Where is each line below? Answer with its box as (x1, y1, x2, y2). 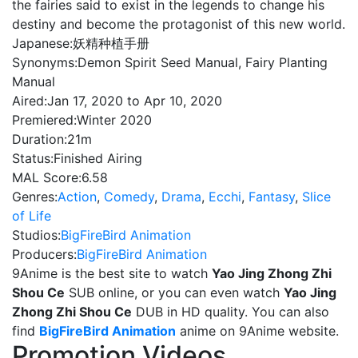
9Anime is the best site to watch (12, 265, 212, 281)
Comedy (104, 189, 154, 205)
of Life (12, 208, 51, 224)
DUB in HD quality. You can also (132, 304, 329, 320)
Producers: (12, 246, 77, 262)
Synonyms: (12, 54, 78, 70)
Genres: (12, 189, 58, 205)
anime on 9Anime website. (176, 323, 339, 339)
